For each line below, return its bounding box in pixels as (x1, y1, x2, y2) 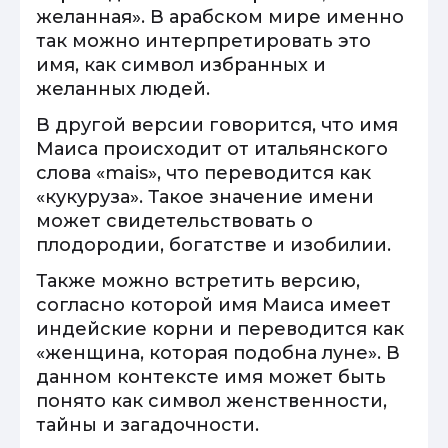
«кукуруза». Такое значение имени (36, 186, 374, 208)
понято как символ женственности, (36, 390, 387, 412)
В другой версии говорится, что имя (36, 114, 398, 136)
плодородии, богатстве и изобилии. (36, 234, 391, 256)
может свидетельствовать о (36, 210, 313, 232)
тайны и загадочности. (36, 414, 259, 436)
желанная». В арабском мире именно (36, 6, 404, 28)
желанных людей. (36, 78, 210, 100)
